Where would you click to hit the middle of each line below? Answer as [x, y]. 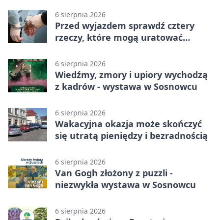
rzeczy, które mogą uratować [119, 37]
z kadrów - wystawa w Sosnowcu [126, 86]
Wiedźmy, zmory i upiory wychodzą [131, 74]
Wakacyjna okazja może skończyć [128, 124]
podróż [70, 49]
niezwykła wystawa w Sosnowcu [125, 184]
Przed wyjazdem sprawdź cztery [125, 25]
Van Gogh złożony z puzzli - [114, 173]
